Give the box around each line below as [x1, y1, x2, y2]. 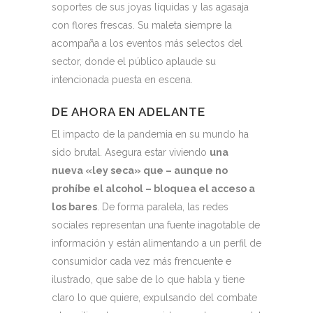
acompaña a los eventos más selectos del [52, 38, 242, 49]
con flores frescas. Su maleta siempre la [52, 20, 232, 31]
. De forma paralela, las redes [97, 201, 228, 212]
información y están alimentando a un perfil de [52, 238, 261, 249]
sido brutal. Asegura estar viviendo [52, 147, 210, 158]
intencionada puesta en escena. [52, 74, 193, 85]
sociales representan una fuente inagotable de [52, 219, 260, 231]
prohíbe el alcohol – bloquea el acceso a [52, 183, 255, 194]
